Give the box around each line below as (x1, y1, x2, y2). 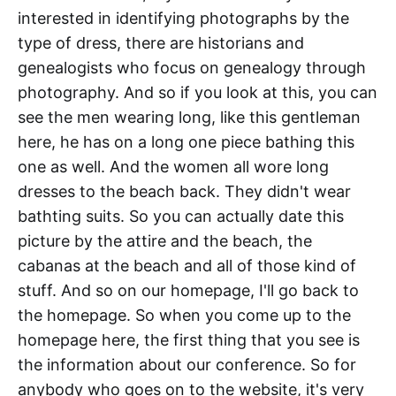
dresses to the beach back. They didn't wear (18, 182, 351, 202)
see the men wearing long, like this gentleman (18, 108, 361, 127)
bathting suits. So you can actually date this (18, 207, 344, 226)
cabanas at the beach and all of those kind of (18, 256, 356, 276)
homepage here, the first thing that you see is (18, 331, 360, 350)
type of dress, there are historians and (18, 34, 304, 53)
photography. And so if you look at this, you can (18, 83, 377, 103)
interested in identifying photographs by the (18, 9, 349, 28)
